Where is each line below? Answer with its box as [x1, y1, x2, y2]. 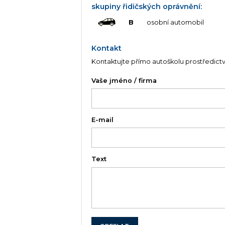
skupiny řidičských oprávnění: [91, 2, 202, 11]
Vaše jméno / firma [91, 76, 157, 84]
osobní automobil [146, 19, 204, 27]
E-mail [91, 116, 114, 124]
